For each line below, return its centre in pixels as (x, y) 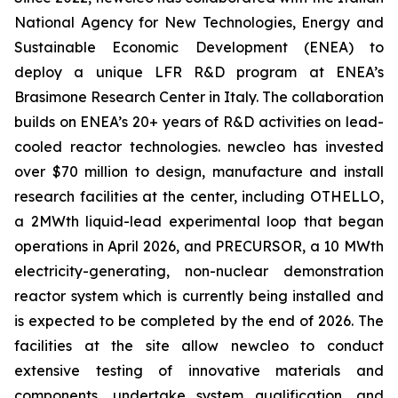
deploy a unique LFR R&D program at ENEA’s (199, 72)
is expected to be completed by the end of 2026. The (199, 321)
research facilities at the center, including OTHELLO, (199, 196)
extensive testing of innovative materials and (199, 370)
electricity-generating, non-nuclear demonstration (199, 271)
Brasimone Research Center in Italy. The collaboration (199, 97)
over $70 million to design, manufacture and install (199, 171)
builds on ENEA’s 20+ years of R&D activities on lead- (199, 122)
